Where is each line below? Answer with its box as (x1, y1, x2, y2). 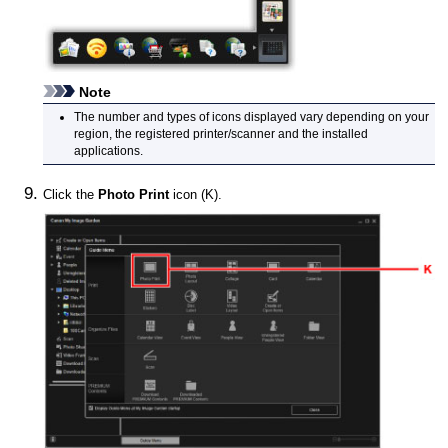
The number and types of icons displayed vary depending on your (73, 110, 429, 124)
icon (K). (169, 187, 223, 203)
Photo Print (98, 187, 170, 203)
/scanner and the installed (227, 127, 368, 141)
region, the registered (73, 127, 193, 141)
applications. (73, 144, 143, 158)
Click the (43, 187, 99, 203)
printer (192, 127, 228, 141)
